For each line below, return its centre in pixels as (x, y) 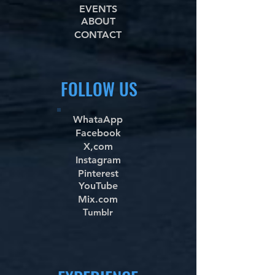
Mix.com (98, 199)
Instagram (98, 160)
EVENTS (98, 9)
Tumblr (98, 212)
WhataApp (98, 119)
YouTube (98, 186)
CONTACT (98, 35)
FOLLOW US (99, 89)
